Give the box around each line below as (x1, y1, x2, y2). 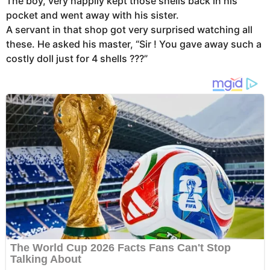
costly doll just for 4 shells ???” (6, 52, 148, 65)
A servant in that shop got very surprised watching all (6, 24, 253, 36)
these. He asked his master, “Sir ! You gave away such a (6, 38, 262, 51)
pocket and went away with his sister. (6, 9, 179, 22)
